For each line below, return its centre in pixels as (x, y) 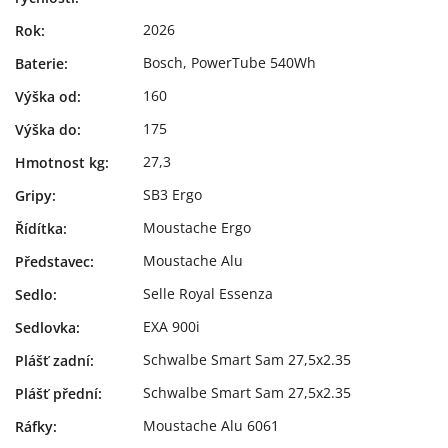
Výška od (46, 96)
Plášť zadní (52, 360)
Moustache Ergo (197, 227)
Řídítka (39, 228)
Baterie (39, 63)
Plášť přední (56, 393)
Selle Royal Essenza (208, 293)
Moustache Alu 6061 (211, 425)
